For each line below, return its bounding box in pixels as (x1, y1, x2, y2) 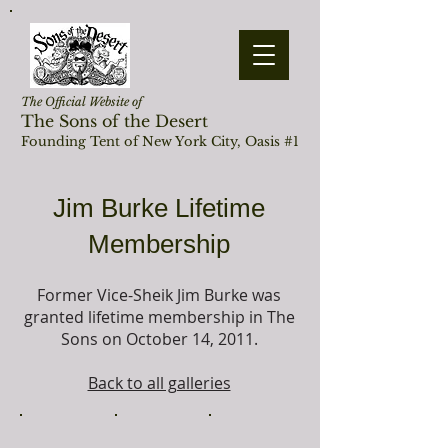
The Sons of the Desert (21, 111, 208, 131)
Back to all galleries (87, 372, 231, 394)
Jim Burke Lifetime (53, 193, 265, 223)
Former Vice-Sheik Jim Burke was (37, 284, 281, 306)
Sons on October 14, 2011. (60, 328, 258, 350)
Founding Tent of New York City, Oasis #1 (21, 133, 299, 150)
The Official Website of (21, 94, 142, 109)
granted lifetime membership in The (23, 306, 295, 328)
